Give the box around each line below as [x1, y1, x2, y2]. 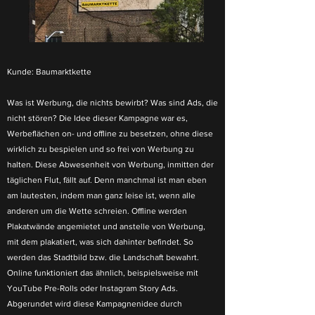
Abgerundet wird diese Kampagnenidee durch [7, 299, 182, 309]
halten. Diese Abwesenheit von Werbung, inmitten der [7, 160, 214, 169]
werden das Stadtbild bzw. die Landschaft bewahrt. [7, 252, 199, 262]
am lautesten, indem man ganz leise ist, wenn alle [7, 191, 195, 200]
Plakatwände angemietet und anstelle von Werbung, [7, 221, 205, 231]
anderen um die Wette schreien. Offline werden [7, 206, 187, 216]
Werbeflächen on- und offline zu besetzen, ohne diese [7, 129, 213, 139]
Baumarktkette [36, 67, 91, 77]
